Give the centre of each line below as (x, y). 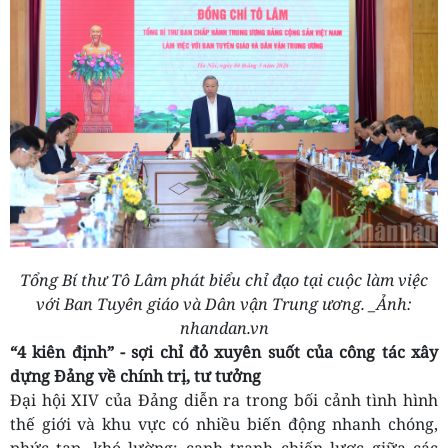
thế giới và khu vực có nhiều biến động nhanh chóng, (224, 424)
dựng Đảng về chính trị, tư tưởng (135, 376)
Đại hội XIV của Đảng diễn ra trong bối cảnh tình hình (224, 400)
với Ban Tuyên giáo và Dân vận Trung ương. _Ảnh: (224, 304)
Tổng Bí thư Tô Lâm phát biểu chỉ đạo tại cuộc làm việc (224, 280)
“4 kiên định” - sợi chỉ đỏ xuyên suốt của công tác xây (224, 352)
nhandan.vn (224, 328)
